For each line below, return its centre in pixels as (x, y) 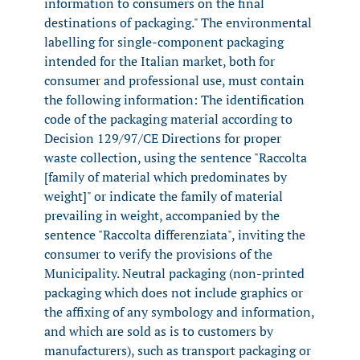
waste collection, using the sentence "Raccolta (176, 157)
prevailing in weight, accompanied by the (162, 215)
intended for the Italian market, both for (160, 61)
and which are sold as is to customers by (159, 331)
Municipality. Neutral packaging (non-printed (174, 273)
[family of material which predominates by (166, 176)
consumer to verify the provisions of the (158, 254)
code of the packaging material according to (168, 119)
